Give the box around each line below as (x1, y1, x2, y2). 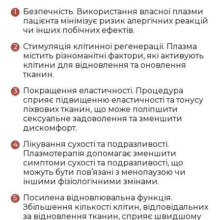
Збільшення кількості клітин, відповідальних (23, 202, 208, 212)
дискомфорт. (23, 123, 77, 133)
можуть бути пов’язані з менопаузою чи (23, 167, 186, 177)
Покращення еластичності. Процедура (23, 86, 183, 95)
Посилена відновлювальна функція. (23, 193, 172, 202)
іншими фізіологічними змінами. (23, 177, 159, 186)
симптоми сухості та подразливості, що (23, 158, 183, 167)
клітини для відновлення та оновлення (23, 60, 186, 70)
